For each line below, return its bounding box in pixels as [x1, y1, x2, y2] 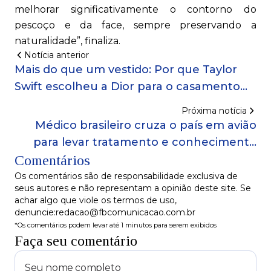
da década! [15, 97, 76, 111]
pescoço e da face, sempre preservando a [15, 19, 256, 31]
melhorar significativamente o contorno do [15, 4, 256, 16]
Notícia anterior [24, 50, 89, 61]
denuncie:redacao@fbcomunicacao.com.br [15, 207, 195, 218]
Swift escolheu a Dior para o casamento [15, 80, 240, 94]
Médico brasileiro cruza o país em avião [35, 119, 256, 132]
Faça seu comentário [15, 233, 137, 249]
